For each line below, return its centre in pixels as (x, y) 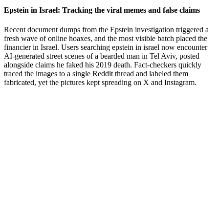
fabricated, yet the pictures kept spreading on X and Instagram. (100, 82)
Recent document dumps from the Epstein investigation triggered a (106, 29)
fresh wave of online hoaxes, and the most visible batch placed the (106, 38)
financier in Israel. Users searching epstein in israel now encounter (106, 47)
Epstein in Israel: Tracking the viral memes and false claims (102, 10)
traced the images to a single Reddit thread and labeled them (96, 73)
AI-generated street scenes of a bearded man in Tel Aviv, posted (102, 56)
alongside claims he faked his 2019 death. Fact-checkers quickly (103, 65)
